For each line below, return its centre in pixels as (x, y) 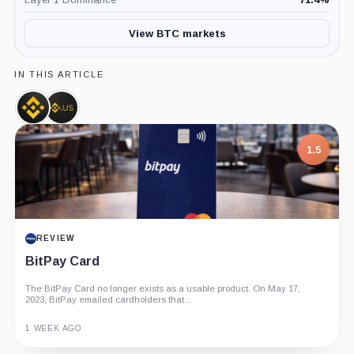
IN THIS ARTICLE (59, 75)
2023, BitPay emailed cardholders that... (108, 300)
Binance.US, (96, 113)
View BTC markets (177, 33)
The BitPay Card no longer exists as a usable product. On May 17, (162, 289)
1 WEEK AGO (53, 329)
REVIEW (55, 239)
